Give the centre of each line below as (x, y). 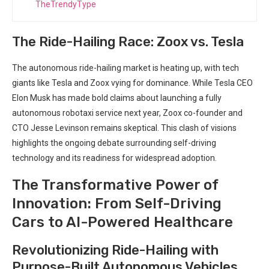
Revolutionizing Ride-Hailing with (115, 250)
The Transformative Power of (115, 185)
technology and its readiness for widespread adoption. (114, 158)
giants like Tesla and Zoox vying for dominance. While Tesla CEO (132, 83)
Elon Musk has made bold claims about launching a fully (117, 98)
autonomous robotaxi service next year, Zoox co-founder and (127, 113)
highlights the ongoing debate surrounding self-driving (114, 143)
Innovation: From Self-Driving (117, 203)
